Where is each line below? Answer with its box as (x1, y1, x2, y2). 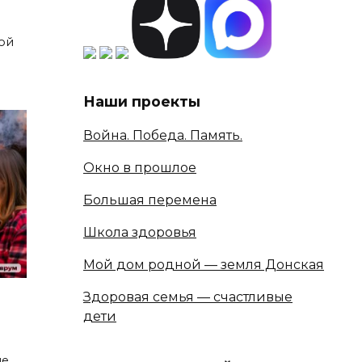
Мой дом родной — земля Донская (83, 257, 324, 273)
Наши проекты (83, 92, 200, 110)
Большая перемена (83, 192, 217, 208)
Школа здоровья (83, 225, 196, 241)
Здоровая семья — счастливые (83, 289, 293, 305)
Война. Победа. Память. (83, 128, 242, 144)
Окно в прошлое (83, 160, 196, 176)
